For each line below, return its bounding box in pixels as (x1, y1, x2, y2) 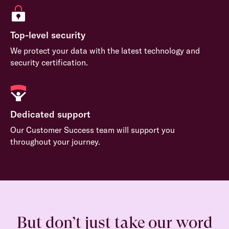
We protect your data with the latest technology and (10, 45, 200, 56)
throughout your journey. (10, 136, 100, 147)
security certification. (10, 57, 88, 67)
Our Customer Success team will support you (10, 125, 175, 135)
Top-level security (10, 29, 85, 41)
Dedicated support (10, 108, 90, 121)
